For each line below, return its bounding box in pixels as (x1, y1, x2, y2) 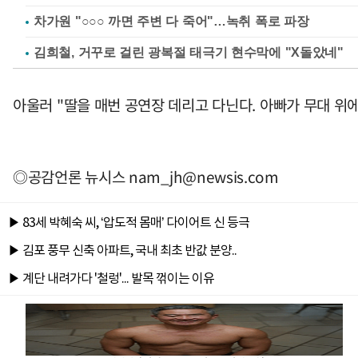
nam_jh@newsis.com (129, 165, 279, 189)
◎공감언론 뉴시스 (13, 165, 129, 189)
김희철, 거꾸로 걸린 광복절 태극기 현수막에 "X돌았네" (34, 46, 344, 60)
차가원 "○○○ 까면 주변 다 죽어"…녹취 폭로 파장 (34, 14, 309, 29)
